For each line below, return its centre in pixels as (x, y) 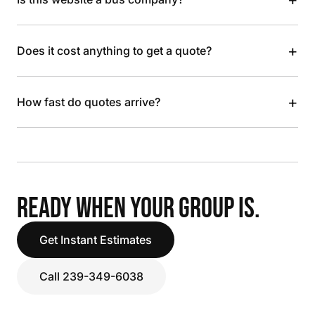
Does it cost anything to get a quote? (114, 51)
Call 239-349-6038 (91, 276)
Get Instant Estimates (96, 240)
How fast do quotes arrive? (89, 102)
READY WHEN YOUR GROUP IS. (139, 209)
